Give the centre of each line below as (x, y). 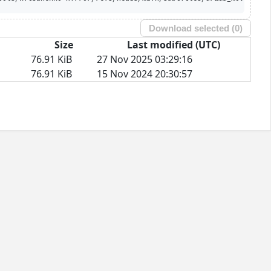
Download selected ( (192, 28)
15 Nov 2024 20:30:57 (145, 73)
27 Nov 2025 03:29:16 (145, 59)
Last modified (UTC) (174, 44)
